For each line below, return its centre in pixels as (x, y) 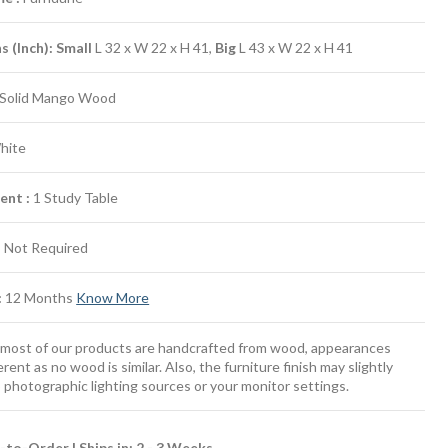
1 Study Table (74, 197)
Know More (113, 297)
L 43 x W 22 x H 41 (295, 47)
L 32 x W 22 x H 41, (155, 47)
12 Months (39, 297)
